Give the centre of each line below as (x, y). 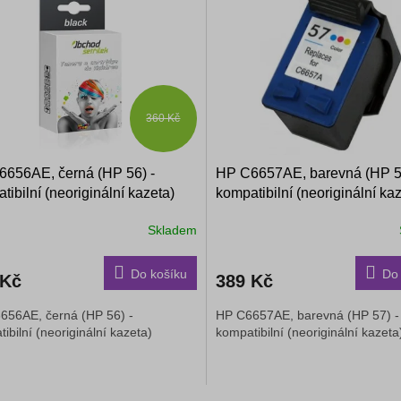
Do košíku (158, 274)
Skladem (172, 230)
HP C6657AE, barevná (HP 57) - (307, 316)
